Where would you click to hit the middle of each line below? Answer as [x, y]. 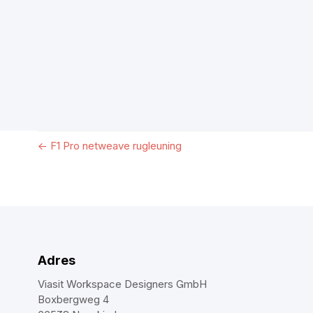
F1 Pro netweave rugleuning [116, 145]
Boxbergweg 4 [73, 299]
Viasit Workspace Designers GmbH [122, 284]
